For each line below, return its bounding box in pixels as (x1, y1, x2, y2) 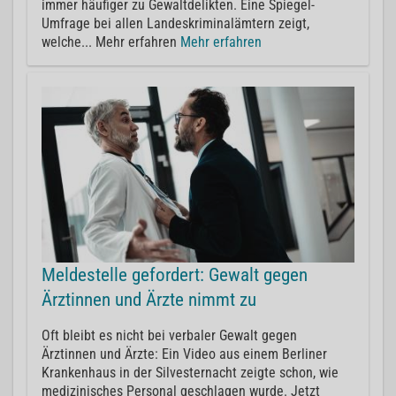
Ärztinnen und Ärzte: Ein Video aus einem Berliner (42, 345, 327, 362)
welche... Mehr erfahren (42, 33, 180, 50)
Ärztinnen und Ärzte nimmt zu (42, 288, 256, 310)
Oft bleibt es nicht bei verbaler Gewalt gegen (42, 326, 297, 344)
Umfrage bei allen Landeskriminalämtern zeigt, (42, 14, 309, 32)
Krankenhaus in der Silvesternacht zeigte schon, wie (42, 363, 339, 381)
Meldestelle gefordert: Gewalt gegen (42, 263, 308, 286)
